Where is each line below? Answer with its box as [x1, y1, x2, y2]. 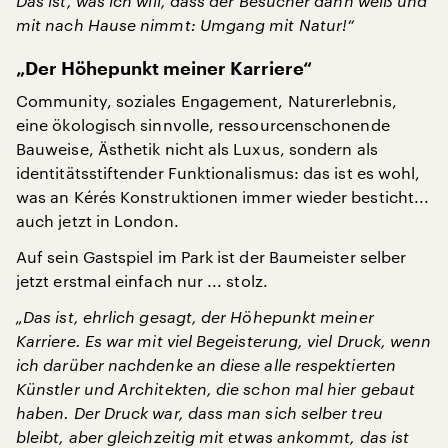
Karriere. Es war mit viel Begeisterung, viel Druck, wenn [16, 331, 432, 350]
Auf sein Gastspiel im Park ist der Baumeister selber [16, 247, 407, 266]
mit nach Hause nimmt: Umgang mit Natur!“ [16, 15, 355, 34]
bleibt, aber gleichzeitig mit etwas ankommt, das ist [16, 427, 410, 446]
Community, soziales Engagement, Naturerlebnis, [16, 91, 397, 110]
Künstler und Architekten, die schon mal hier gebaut [16, 379, 416, 398]
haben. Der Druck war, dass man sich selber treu [16, 403, 383, 422]
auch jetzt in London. [16, 211, 179, 230]
